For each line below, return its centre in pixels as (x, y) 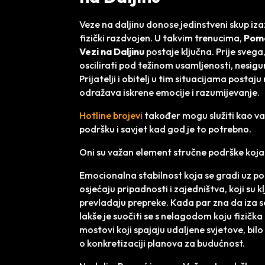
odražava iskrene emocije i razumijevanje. (170, 92)
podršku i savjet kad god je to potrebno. (166, 129)
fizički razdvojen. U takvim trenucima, (162, 38)
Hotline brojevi (111, 115)
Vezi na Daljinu (112, 51)
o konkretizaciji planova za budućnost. (162, 243)
